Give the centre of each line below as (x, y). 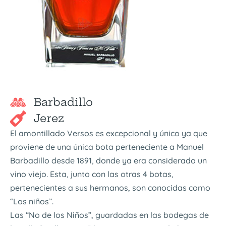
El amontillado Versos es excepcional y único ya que (109, 133)
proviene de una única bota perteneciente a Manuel (107, 147)
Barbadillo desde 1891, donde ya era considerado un (108, 160)
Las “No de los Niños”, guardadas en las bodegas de (109, 215)
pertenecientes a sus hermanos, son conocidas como (110, 187)
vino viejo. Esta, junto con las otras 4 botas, (92, 174)
